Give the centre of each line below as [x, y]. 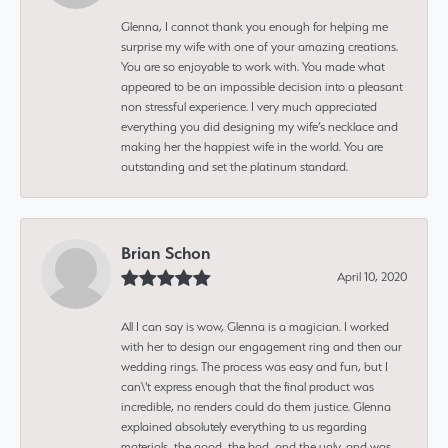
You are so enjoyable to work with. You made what [253, 66]
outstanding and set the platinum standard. [234, 166]
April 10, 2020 [372, 276]
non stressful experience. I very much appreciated [249, 106]
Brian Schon [166, 252]
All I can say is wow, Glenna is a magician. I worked [255, 326]
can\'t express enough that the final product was [247, 386]
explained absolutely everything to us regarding [244, 426]
